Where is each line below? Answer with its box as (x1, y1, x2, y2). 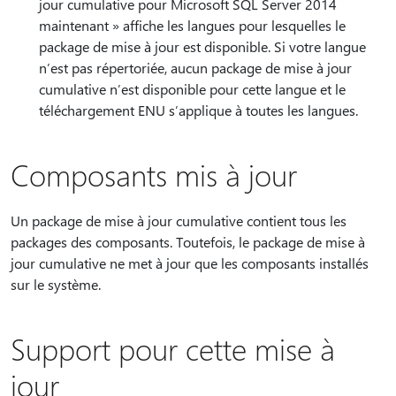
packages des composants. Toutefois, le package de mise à (11, 232, 365, 251)
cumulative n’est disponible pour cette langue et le (39, 80, 346, 98)
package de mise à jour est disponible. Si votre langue (39, 37, 366, 56)
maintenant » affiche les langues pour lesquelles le (39, 16, 346, 34)
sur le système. (11, 275, 101, 293)
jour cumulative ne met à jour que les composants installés (11, 254, 369, 272)
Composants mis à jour (11, 155, 297, 194)
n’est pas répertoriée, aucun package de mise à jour (39, 58, 352, 77)
